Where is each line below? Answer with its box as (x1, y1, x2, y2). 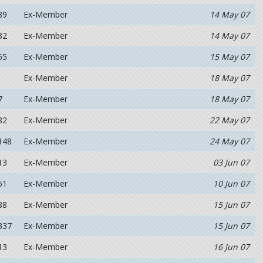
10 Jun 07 (213, 178, 249, 189)
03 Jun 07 (213, 157, 249, 168)
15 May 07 (209, 51, 249, 62)
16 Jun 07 (213, 241, 249, 252)
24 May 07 (209, 136, 249, 147)
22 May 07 (209, 114, 249, 126)
